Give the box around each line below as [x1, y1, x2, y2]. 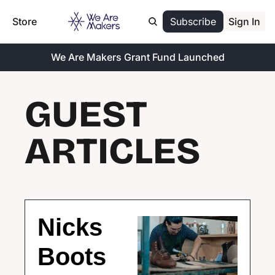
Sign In [228, 15, 261, 28]
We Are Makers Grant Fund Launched [50, 51, 225, 63]
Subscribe [170, 15, 217, 28]
